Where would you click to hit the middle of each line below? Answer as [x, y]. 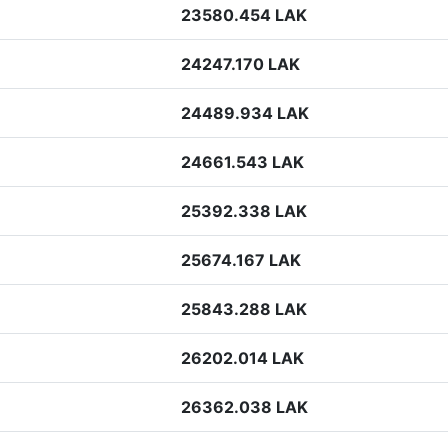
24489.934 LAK [245, 113]
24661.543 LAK [242, 162]
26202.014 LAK [242, 358]
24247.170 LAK [240, 64]
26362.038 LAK [244, 407]
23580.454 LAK [244, 15]
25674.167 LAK [241, 260]
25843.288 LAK [244, 309]
